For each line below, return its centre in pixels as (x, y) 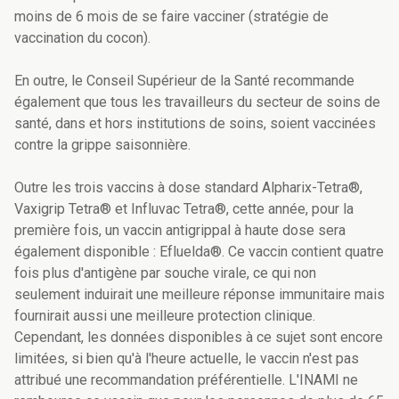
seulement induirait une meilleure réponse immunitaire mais (199, 295)
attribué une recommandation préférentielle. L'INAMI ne (186, 380)
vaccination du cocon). (82, 38)
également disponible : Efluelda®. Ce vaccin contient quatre (199, 252)
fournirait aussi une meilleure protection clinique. (165, 316)
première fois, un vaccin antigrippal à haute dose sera (180, 231)
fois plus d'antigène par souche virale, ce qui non (165, 273)
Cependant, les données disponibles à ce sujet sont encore (199, 338)
